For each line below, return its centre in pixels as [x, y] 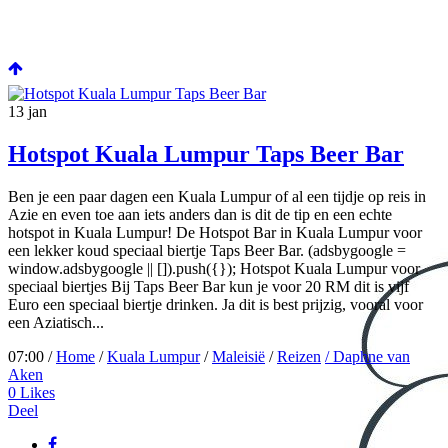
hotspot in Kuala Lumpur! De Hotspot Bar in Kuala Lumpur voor [215, 233]
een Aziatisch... [56, 323]
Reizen [299, 357]
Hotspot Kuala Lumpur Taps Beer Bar [206, 154]
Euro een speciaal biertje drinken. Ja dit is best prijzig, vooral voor [215, 305]
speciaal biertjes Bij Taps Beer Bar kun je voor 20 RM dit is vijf [208, 287]
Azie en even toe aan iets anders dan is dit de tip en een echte [200, 215]
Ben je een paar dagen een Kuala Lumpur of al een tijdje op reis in [217, 197]
